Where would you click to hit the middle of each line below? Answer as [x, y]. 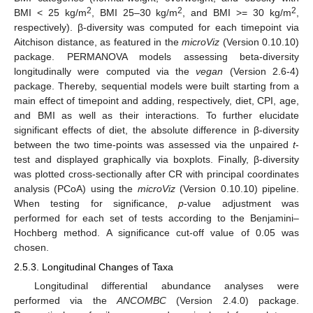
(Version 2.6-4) [261, 71]
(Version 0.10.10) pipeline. [237, 188]
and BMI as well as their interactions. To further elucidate [156, 115]
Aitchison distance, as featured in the [98, 42]
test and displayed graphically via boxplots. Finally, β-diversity [156, 159]
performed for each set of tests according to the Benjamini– [156, 218]
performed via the [65, 300]
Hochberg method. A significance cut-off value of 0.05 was [156, 232]
